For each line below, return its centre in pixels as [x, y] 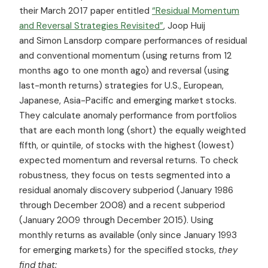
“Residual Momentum [196, 10]
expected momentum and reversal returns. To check [129, 160]
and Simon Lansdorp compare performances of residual [133, 40]
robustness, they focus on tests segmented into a [125, 175]
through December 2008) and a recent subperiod [122, 205]
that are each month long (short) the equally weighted [133, 130]
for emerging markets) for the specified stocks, [119, 250]
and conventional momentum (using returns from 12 [125, 55]
